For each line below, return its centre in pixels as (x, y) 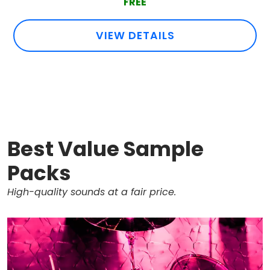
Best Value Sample (105, 149)
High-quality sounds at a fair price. (92, 192)
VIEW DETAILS (135, 35)
